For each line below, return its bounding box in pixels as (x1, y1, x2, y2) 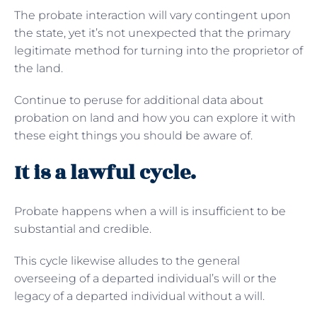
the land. (14, 61, 63, 75)
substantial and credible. (14, 221, 151, 236)
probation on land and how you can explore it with (14, 110, 296, 125)
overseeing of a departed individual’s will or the (14, 271, 277, 285)
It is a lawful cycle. (14, 157, 196, 188)
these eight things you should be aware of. (14, 128, 253, 142)
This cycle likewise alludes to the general (14, 253, 240, 267)
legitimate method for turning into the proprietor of (14, 43, 303, 57)
